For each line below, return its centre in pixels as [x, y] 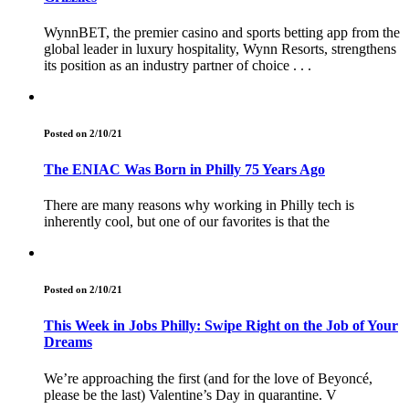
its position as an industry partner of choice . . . [178, 66]
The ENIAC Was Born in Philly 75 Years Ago [184, 170]
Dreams [68, 342]
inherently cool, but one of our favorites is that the [187, 222]
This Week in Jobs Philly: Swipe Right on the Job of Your [221, 326]
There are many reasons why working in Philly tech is [199, 205]
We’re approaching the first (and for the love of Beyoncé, [208, 378]
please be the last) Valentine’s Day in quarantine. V [190, 394]
